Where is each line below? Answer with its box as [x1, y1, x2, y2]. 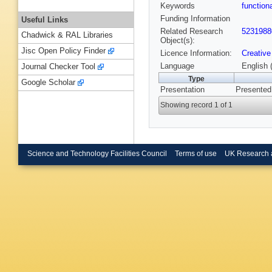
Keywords [160, 1, 195, 11]
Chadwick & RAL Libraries [21, 30, 113, 40]
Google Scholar [21, 78, 75, 87]
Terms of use [174, 149, 217, 157]
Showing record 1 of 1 [160, 101, 233, 110]
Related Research [160, 27, 223, 36]
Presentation [160, 85, 205, 95]
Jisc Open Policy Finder [21, 46, 106, 56]
